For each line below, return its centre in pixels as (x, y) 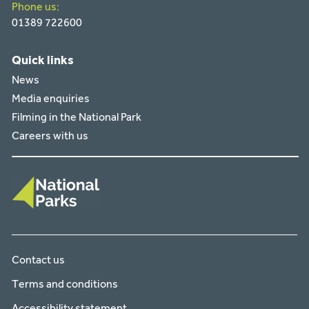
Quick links (43, 60)
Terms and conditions (65, 283)
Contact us (39, 259)
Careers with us (50, 135)
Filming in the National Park (77, 117)
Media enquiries (51, 98)
